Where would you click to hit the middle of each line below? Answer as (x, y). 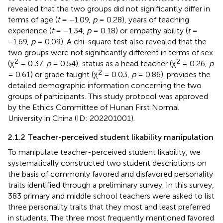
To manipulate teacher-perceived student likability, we (104, 152)
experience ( (30, 30)
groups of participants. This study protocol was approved (108, 96)
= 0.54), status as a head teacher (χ (113, 63)
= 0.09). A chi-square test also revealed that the (121, 41)
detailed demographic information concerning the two (105, 85)
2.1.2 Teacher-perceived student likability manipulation (111, 137)
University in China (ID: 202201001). (71, 118)
